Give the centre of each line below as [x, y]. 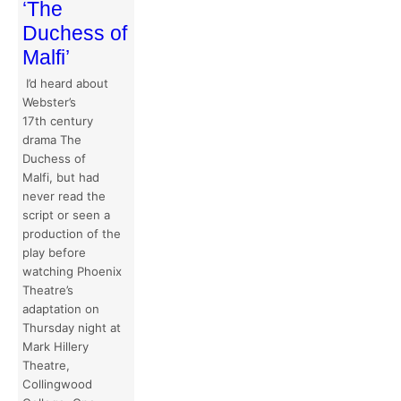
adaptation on [61, 308]
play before [54, 252]
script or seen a [66, 214]
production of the [72, 233]
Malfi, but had [61, 177]
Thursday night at [72, 327]
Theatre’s [48, 290]
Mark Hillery [55, 346]
